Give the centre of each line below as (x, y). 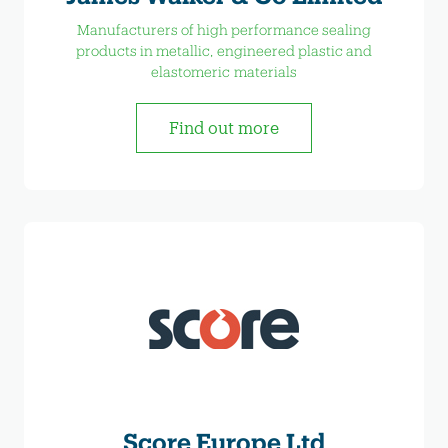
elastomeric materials (224, 72)
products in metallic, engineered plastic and (224, 51)
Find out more (224, 128)
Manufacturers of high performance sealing (224, 30)
